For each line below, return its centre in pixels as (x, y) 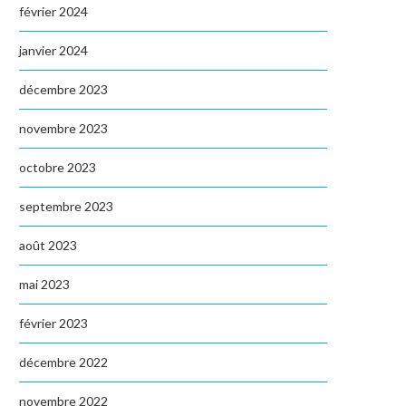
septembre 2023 (66, 206)
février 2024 (53, 11)
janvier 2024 (53, 50)
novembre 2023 (63, 128)
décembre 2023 (63, 89)
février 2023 (53, 323)
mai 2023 (44, 284)
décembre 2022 (63, 362)
